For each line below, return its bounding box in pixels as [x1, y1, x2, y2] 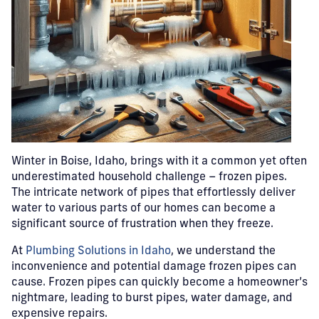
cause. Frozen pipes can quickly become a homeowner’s [11, 277, 308, 288]
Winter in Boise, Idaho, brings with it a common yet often [11, 156, 307, 167]
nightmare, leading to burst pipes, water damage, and [11, 293, 293, 304]
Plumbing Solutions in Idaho [26, 246, 171, 257]
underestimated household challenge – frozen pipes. [11, 172, 287, 183]
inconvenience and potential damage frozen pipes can [11, 261, 296, 273]
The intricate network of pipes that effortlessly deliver [11, 187, 296, 199]
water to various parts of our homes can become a [11, 203, 276, 214]
